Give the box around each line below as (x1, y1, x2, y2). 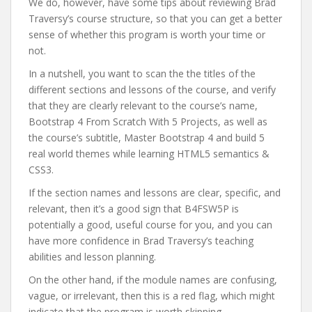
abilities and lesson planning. (29, 250, 156, 263)
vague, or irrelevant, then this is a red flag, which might (29, 289, 275, 302)
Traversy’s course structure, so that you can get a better (29, 12, 282, 25)
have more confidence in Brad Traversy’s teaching (29, 234, 253, 247)
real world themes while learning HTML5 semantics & (29, 147, 270, 160)
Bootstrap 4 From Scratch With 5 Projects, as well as (29, 115, 267, 128)
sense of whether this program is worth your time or (29, 28, 265, 41)
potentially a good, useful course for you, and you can (29, 218, 272, 231)
